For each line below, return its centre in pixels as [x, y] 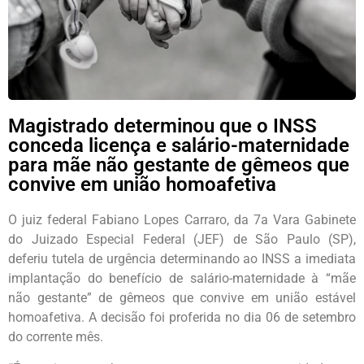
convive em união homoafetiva [142, 185]
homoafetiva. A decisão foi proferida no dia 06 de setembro [182, 318]
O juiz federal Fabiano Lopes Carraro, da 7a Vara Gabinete [182, 220]
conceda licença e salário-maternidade [179, 146]
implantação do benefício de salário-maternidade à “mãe [182, 279]
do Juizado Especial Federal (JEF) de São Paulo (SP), [182, 240]
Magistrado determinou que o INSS [162, 126]
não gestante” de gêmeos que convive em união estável [182, 298]
